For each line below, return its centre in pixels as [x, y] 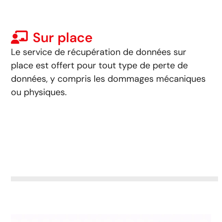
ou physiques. [39, 92]
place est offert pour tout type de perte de [100, 66]
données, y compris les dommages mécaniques [109, 79]
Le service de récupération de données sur [99, 52]
